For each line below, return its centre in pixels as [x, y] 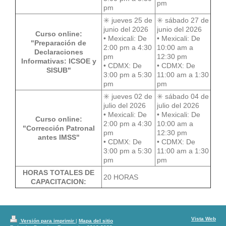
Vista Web [204, 218]
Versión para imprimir [47, 220]
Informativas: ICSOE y [59, 61]
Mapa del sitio [96, 220]
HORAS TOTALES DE [59, 172]
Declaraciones [59, 52]
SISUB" [59, 70]
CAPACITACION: [59, 181]
